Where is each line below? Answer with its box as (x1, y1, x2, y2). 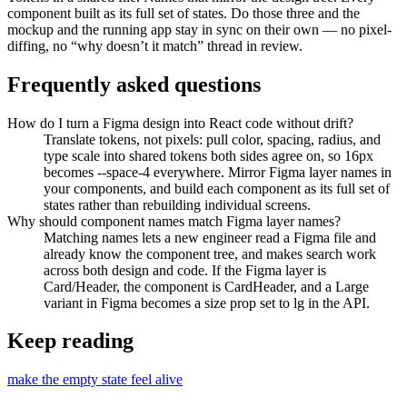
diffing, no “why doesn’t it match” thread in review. (7, 37, 303, 54)
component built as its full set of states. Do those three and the (7, 5, 360, 21)
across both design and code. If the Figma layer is (44, 262, 326, 278)
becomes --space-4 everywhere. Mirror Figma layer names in (44, 164, 392, 180)
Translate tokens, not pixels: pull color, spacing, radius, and (44, 131, 381, 147)
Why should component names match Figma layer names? (7, 213, 341, 229)
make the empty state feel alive (7, 372, 183, 388)
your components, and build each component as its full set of (44, 180, 390, 196)
